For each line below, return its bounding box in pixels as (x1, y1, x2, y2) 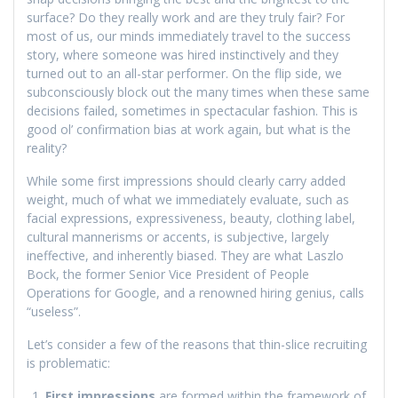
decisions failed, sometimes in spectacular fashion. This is (27, 102, 358, 120)
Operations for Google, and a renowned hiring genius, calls (27, 284, 364, 302)
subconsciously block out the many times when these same (27, 84, 370, 101)
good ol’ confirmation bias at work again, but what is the (27, 121, 351, 139)
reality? (27, 139, 67, 157)
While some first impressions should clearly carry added (27, 172, 346, 190)
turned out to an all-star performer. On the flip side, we (27, 65, 342, 83)
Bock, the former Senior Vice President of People (27, 266, 309, 283)
